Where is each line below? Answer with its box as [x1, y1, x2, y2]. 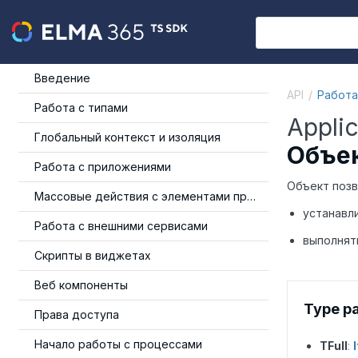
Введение [34, 71, 90, 85]
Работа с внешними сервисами [34, 219, 208, 233]
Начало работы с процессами [34, 337, 202, 351]
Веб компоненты [34, 278, 128, 292]
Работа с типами [34, 101, 128, 114]
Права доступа [34, 308, 119, 321]
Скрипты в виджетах [34, 249, 151, 262]
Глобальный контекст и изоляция [34, 130, 221, 144]
